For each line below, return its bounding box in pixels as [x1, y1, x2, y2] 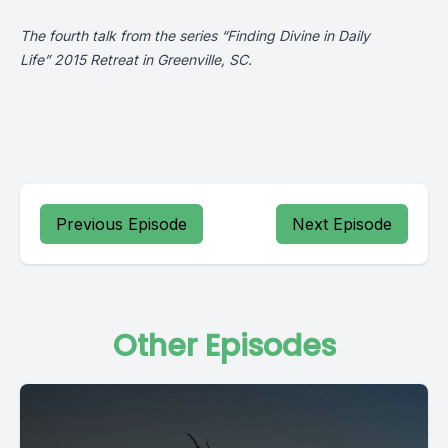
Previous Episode [56, 214, 187, 234]
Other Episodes [112, 325, 336, 367]
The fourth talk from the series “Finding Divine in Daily [20, 27, 370, 44]
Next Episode [292, 214, 392, 234]
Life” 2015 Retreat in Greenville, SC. [20, 51, 252, 68]
